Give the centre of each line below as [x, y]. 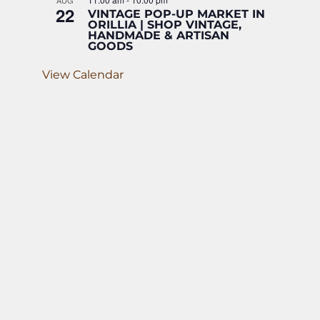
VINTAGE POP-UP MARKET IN [176, 14]
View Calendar [83, 75]
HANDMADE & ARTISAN [159, 36]
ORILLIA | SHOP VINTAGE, [165, 25]
